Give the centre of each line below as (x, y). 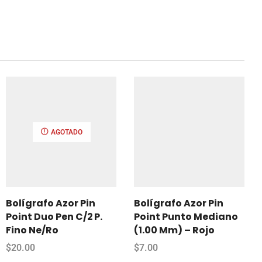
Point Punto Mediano (186, 216)
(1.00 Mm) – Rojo (174, 230)
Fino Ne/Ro (32, 230)
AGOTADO (66, 132)
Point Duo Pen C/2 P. (54, 216)
